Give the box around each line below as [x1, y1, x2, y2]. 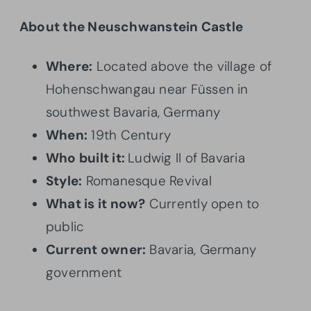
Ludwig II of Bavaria [128, 149, 245, 167]
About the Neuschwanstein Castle [19, 17, 244, 35]
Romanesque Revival [82, 171, 212, 190]
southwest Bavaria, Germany [46, 103, 220, 121]
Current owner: [46, 240, 146, 258]
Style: [46, 171, 83, 190]
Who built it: [46, 149, 128, 167]
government [46, 263, 122, 281]
